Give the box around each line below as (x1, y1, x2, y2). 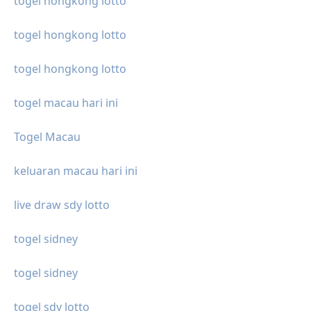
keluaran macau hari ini (14, 162, 137, 178)
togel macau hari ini (14, 94, 118, 110)
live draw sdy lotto (14, 196, 110, 212)
